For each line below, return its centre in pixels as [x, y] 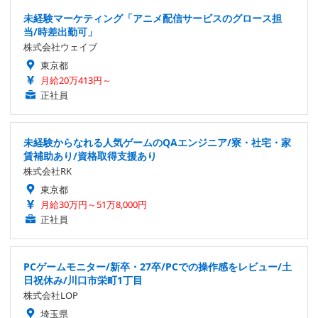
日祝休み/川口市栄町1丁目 [83, 280]
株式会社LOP [51, 296]
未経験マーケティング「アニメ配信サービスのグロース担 [153, 18]
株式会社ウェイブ [60, 47]
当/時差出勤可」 [60, 32]
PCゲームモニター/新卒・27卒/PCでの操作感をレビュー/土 [158, 267]
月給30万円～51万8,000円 [94, 205]
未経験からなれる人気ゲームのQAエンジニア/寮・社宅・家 [157, 143]
